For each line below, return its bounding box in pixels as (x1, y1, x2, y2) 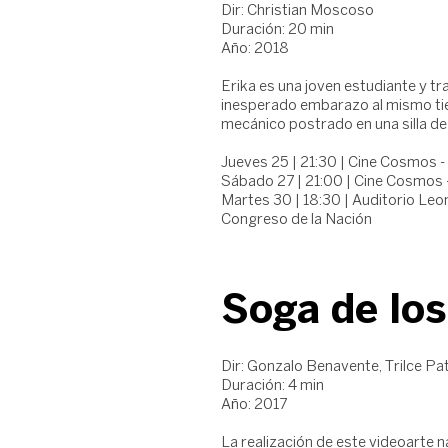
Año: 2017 (221, 398, 287, 412)
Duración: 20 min (221, 23, 334, 37)
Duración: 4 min (221, 379, 324, 393)
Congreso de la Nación (221, 213, 372, 227)
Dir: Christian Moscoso (221, 4, 374, 18)
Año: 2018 (221, 42, 289, 56)
